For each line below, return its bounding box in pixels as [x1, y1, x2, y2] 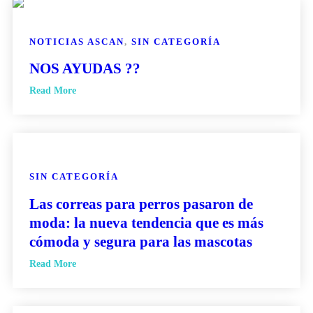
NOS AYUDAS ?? [29, 60, 140, 78]
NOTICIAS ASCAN [29, 36, 124, 47]
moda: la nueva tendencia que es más [29, 214, 263, 231]
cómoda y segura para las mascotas [29, 233, 252, 250]
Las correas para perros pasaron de [29, 195, 253, 212]
